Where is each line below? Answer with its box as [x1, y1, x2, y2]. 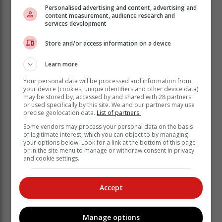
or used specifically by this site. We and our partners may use [23, 100, 195, 109]
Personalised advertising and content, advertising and [45, 3, 197, 12]
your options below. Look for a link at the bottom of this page [23, 138, 196, 147]
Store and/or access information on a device [45, 39, 171, 48]
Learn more [45, 59, 78, 68]
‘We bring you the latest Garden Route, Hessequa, [15, 115, 202, 124]
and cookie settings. [23, 154, 80, 163]
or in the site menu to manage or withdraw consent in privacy [23, 146, 195, 155]
